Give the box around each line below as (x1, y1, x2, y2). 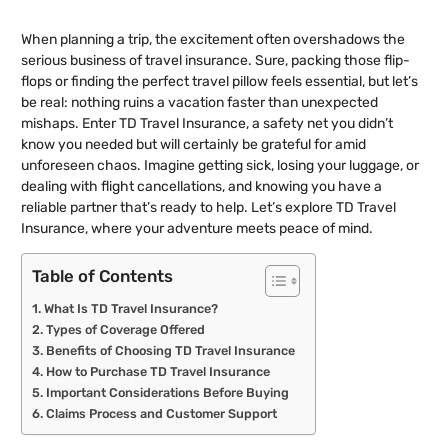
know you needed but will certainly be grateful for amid (21, 135, 366, 153)
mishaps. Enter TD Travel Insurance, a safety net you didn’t (21, 114, 393, 132)
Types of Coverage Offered (45, 322, 205, 338)
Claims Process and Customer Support (45, 406, 277, 422)
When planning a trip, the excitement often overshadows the (21, 30, 405, 48)
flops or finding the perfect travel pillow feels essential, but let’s (21, 72, 418, 90)
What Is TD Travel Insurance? (43, 301, 218, 317)
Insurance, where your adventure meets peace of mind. (21, 219, 373, 237)
